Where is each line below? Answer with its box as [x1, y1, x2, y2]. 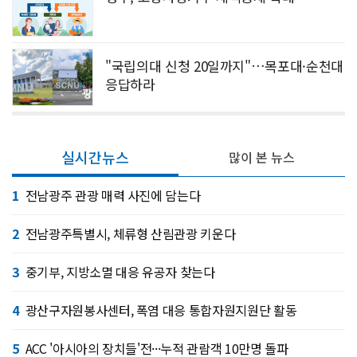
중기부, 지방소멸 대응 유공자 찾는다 [25, 262, 215, 281]
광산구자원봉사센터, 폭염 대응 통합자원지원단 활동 [25, 300, 297, 320]
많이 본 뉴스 [229, 147, 295, 167]
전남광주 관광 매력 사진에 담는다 [25, 186, 201, 205]
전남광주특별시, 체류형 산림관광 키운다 [25, 224, 236, 243]
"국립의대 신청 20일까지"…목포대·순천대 [105, 56, 343, 76]
